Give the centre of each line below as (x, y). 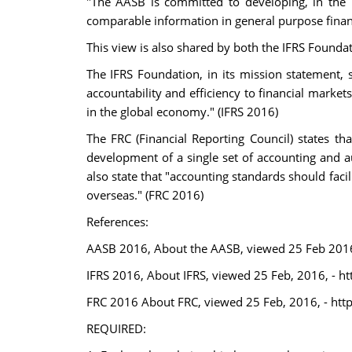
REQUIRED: (116, 328)
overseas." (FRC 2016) (145, 195)
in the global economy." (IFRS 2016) (182, 112)
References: (117, 222)
